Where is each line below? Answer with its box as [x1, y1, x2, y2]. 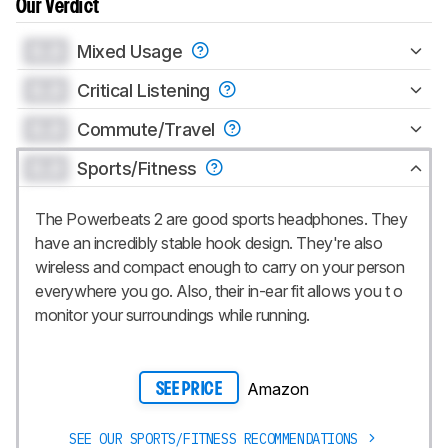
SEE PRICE [155, 380, 223, 398]
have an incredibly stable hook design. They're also [35, 232, 383, 253]
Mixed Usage [77, 40, 187, 62]
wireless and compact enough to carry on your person [35, 256, 405, 277]
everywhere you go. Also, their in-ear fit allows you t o [35, 280, 403, 301]
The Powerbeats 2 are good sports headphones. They [35, 208, 408, 229]
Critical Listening [77, 79, 215, 101]
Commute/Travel [77, 118, 220, 140]
